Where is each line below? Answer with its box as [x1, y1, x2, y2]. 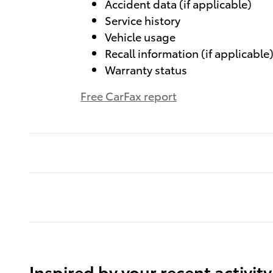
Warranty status [105, 61, 187, 77]
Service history [105, 12, 180, 27]
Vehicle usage [105, 28, 175, 44]
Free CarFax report [80, 87, 177, 103]
